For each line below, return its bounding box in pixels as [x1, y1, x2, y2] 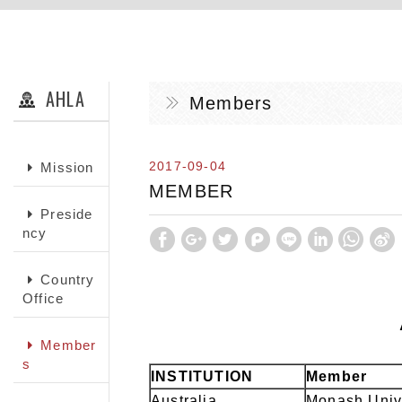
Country [40, 272, 95, 287]
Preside [40, 206, 93, 222]
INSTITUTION [151, 369, 254, 384]
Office [22, 291, 65, 306]
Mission [40, 160, 94, 175]
